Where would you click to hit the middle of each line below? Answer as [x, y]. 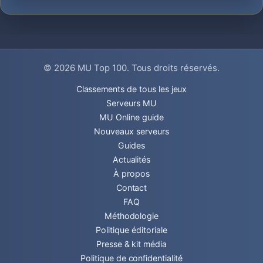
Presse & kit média [131, 244]
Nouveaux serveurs [131, 131]
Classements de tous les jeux [131, 89]
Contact [131, 188]
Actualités [131, 159]
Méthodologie [131, 216]
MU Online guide [131, 117]
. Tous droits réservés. [173, 68]
